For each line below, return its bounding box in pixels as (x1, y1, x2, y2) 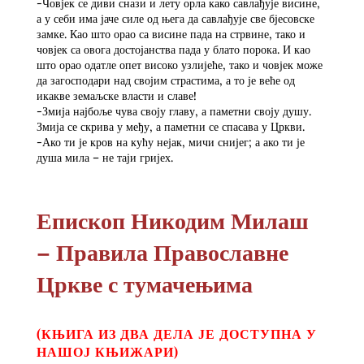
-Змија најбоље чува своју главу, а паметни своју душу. (36, 103, 311, 119)
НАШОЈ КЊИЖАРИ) (36, 342, 179, 360)
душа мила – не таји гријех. (36, 149, 173, 165)
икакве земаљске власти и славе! (36, 88, 197, 103)
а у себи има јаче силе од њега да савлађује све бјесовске (36, 11, 314, 26)
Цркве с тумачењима (36, 267, 253, 298)
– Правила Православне (36, 236, 288, 266)
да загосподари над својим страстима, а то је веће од (36, 72, 295, 88)
